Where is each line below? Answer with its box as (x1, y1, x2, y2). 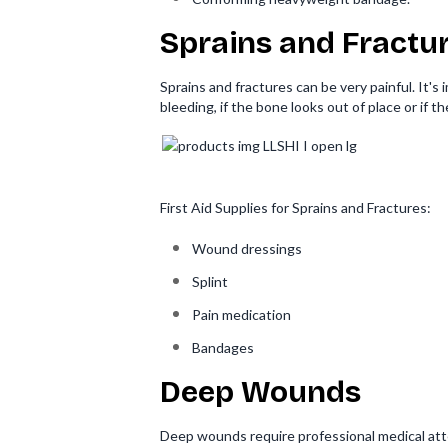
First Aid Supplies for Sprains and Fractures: (160, 199, 431, 216)
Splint (192, 273, 228, 290)
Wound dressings (192, 240, 302, 257)
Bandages (192, 339, 254, 356)
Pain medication (192, 306, 291, 323)
